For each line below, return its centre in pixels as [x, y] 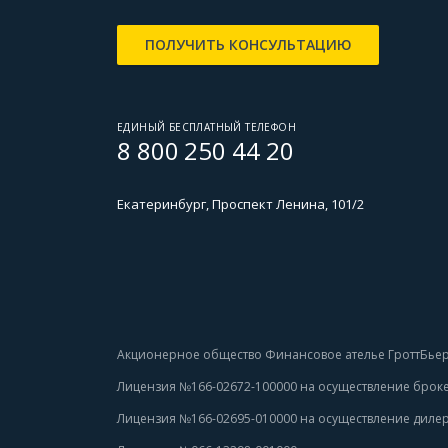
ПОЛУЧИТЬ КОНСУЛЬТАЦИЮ [248, 44]
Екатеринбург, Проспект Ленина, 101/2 [240, 204]
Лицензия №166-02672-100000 [208, 386]
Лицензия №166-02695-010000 [207, 418]
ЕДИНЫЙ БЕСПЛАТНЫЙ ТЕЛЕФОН [206, 127]
